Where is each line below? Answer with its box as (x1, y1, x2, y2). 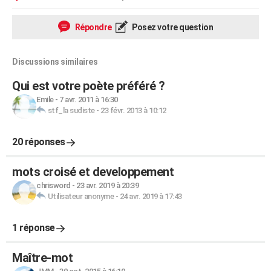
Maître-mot (12, 250, 73, 265)
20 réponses (12, 136, 65, 148)
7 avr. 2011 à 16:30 (59, 95, 118, 104)
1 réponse (12, 222, 55, 233)
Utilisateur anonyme (47, 192, 114, 201)
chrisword (36, 181, 71, 190)
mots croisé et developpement (12, 165, 174, 179)
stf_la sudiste (47, 106, 95, 115)
